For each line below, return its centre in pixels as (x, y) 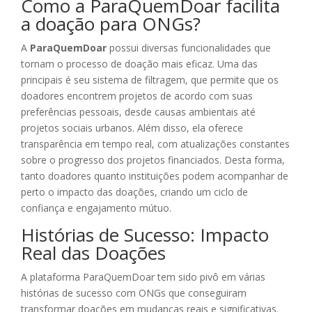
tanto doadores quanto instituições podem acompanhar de (155, 176)
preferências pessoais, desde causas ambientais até (138, 112)
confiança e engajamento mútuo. (96, 208)
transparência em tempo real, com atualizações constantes (155, 144)
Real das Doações (93, 253)
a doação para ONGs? (111, 24)
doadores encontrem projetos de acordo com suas (137, 96)
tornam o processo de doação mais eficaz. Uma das (139, 64)
